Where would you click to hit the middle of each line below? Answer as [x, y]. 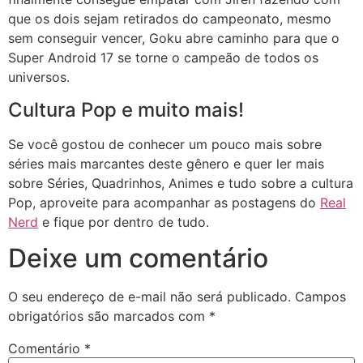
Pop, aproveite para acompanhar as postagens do [164, 202]
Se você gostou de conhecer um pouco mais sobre [165, 144]
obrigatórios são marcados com [109, 316]
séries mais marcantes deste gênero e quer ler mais [166, 163]
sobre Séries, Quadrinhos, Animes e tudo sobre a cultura [181, 183]
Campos [320, 297]
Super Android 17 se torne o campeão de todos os [163, 58]
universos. [39, 77]
